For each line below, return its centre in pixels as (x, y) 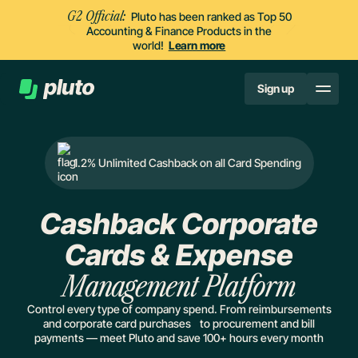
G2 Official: (96, 16)
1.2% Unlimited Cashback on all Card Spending (187, 163)
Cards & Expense (179, 255)
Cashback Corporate (179, 224)
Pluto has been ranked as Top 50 (209, 16)
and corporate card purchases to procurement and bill (179, 324)
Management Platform (179, 286)
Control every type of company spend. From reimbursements (179, 309)
